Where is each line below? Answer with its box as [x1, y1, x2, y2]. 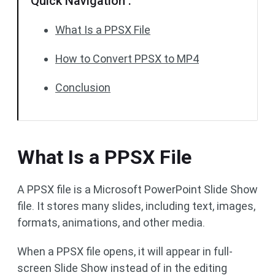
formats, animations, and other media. [17, 216, 207, 229]
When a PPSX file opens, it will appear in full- [17, 245, 233, 258]
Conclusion [55, 81, 110, 94]
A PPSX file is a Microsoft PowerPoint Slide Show [17, 183, 258, 196]
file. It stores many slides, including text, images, [17, 199, 255, 212]
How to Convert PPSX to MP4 [55, 52, 199, 65]
